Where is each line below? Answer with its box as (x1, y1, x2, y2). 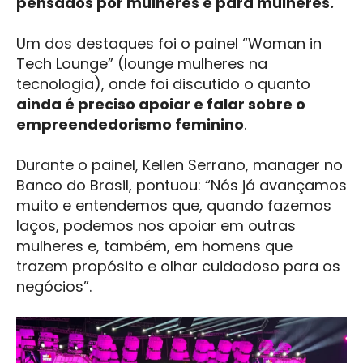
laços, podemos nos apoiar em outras (16, 216, 296, 237)
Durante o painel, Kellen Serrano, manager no (16, 155, 343, 176)
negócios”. (16, 276, 92, 297)
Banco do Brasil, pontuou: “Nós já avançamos (16, 175, 347, 196)
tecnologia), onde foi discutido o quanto (16, 73, 310, 94)
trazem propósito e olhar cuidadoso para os (16, 256, 340, 277)
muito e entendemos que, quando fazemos (16, 195, 331, 216)
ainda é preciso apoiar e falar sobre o (16, 93, 305, 114)
